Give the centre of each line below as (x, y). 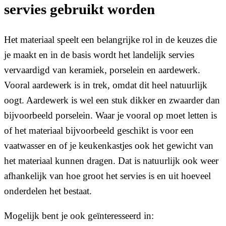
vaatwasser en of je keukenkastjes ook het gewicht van (109, 146)
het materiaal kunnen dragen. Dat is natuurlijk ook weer (111, 161)
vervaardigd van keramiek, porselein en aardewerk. (102, 70)
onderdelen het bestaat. (48, 191)
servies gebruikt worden (79, 9)
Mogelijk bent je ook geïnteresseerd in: (79, 216)
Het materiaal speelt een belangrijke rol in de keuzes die (110, 40)
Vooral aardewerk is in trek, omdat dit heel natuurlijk (106, 85)
